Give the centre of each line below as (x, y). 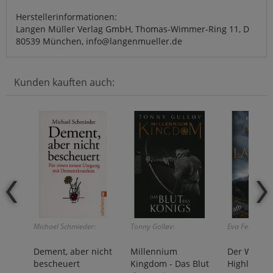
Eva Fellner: (246, 226)
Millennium (154, 251)
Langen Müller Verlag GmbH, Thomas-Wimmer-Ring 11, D (133, 29)
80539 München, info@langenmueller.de (99, 41)
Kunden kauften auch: (64, 82)
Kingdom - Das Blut (170, 263)
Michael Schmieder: (65, 226)
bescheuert (57, 263)
